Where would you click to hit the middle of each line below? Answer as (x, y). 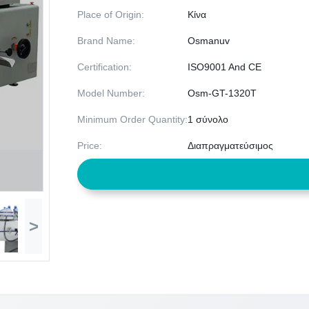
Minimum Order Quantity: (132, 120)
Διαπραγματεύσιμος (230, 146)
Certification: (104, 67)
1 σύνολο (208, 120)
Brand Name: (106, 41)
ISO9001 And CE (225, 67)
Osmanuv (209, 41)
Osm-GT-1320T (222, 93)
